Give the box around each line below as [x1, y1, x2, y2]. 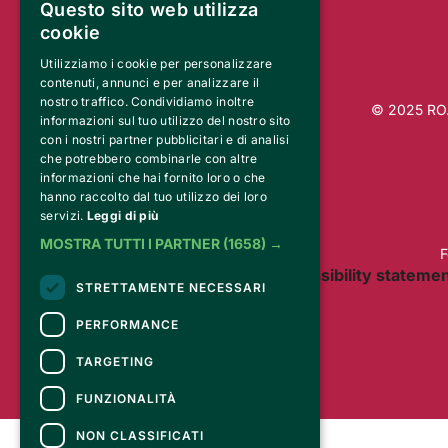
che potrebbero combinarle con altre [40, 151, 258, 166]
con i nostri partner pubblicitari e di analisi [40, 132, 289, 147]
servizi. [40, 208, 84, 223]
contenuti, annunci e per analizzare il [40, 75, 260, 90]
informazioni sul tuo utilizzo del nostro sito [40, 113, 291, 128]
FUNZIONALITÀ [76, 390, 177, 406]
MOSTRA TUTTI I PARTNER [40, 235, 220, 252]
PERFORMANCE [76, 316, 179, 332]
